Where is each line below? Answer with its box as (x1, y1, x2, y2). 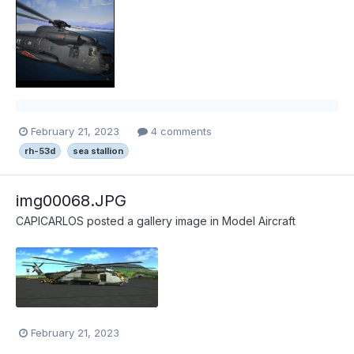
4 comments (148, 125, 212, 138)
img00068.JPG (16, 190, 126, 210)
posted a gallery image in (84, 213, 222, 228)
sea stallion (73, 145, 123, 156)
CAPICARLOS (16, 213, 84, 228)
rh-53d (24, 145, 55, 156)
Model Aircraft (222, 213, 296, 228)
